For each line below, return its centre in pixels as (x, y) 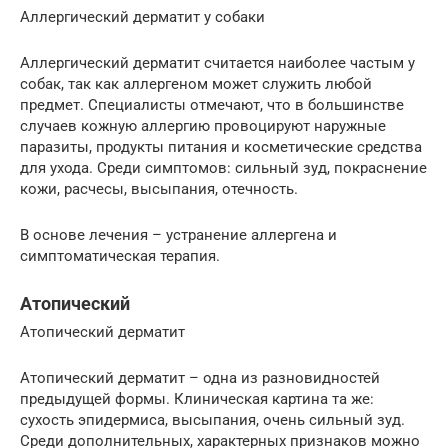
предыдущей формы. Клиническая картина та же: (197, 398)
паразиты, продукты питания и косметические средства (221, 146)
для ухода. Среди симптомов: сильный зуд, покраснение (223, 167)
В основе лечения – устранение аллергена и (178, 234)
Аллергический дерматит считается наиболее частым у (217, 62)
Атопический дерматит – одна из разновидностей (200, 377)
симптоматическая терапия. (120, 255)
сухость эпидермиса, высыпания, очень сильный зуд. (212, 419)
